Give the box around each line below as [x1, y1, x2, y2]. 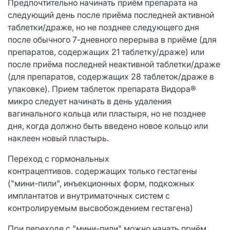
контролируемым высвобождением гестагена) [8, 202, 193, 213]
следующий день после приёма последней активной [8, 9, 214, 20]
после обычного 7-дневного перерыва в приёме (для [8, 34, 217, 45]
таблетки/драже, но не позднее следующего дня [8, 22, 199, 32]
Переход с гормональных [8, 153, 109, 164]
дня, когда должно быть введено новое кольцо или [8, 120, 208, 131]
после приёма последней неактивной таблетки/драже [8, 59, 220, 69]
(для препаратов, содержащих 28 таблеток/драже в [8, 71, 214, 82]
